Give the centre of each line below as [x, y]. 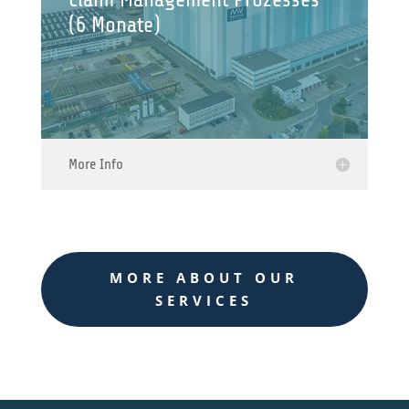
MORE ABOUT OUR [204, 278]
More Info [95, 164]
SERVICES [204, 300]
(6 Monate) [114, 25]
